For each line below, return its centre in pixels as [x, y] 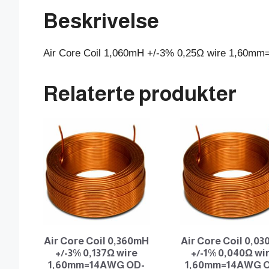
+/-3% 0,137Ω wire [97, 253]
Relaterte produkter [140, 94]
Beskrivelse [101, 21]
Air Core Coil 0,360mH [97, 241]
